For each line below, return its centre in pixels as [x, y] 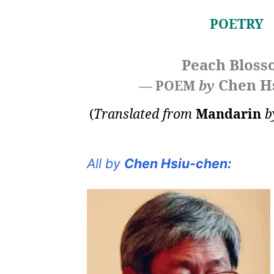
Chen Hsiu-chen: [178, 164]
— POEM [169, 86]
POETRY [237, 24]
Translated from [143, 114]
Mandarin [230, 114]
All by [104, 164]
